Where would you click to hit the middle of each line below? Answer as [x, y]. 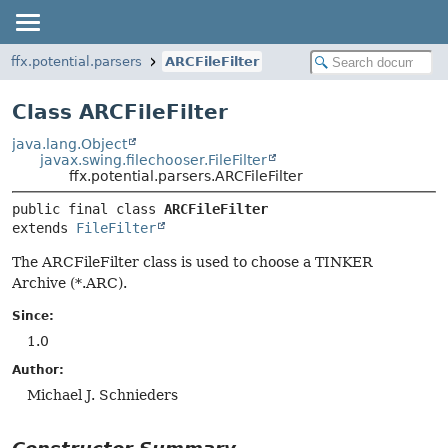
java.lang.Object [69, 144]
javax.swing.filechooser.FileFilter [154, 160]
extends [44, 228]
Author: [38, 370]
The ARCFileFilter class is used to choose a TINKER [192, 262]
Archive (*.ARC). [69, 283]
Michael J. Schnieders [102, 395]
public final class [88, 209]
